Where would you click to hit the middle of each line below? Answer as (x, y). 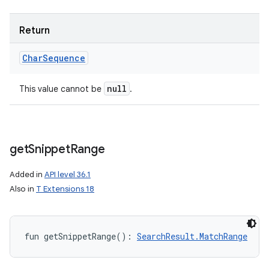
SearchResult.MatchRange (192, 236)
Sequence (64, 58)
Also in (23, 189)
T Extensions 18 (65, 189)
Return (35, 31)
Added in (27, 174)
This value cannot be (62, 89)
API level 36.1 (68, 174)
